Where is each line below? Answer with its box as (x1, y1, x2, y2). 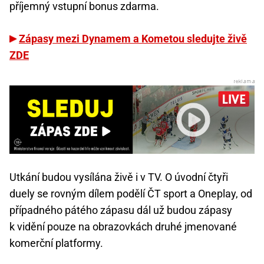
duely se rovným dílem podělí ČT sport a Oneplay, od (9, 187, 252, 200)
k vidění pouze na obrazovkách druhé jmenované (9, 220, 237, 233)
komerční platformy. (9, 236, 103, 249)
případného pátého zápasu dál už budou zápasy (9, 203, 232, 216)
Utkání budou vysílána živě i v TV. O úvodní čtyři (9, 170, 228, 183)
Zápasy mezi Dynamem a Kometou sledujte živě (19, 32, 247, 45)
